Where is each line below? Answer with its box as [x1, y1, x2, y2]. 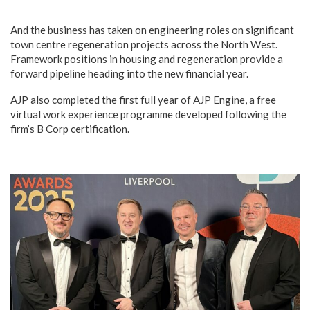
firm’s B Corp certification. [10, 122, 129, 135]
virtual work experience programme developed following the [10, 107, 286, 120]
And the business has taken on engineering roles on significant [10, 23, 294, 36]
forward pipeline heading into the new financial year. [10, 66, 248, 80]
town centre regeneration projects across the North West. [10, 37, 277, 51]
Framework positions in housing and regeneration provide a [10, 52, 283, 65]
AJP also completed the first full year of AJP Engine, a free [10, 93, 276, 106]
